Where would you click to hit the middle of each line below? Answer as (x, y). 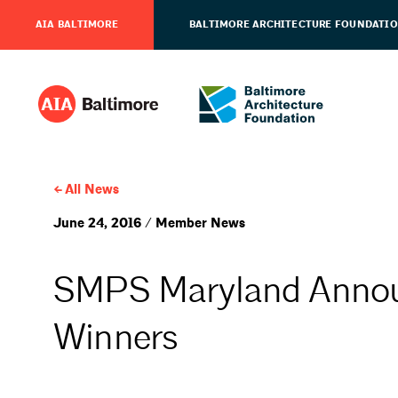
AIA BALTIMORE (77, 25)
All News (92, 190)
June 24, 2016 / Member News (149, 223)
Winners (116, 338)
